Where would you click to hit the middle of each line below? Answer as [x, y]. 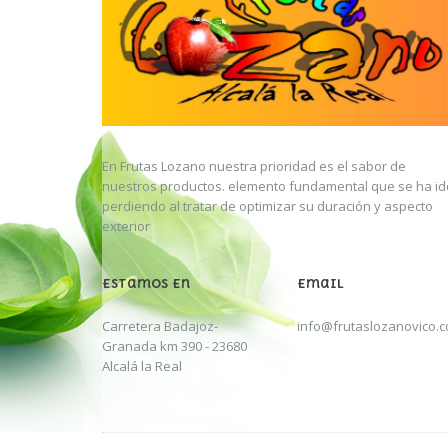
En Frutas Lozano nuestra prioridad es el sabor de [254, 165]
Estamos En [146, 284]
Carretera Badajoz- [160, 326]
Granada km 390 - [157, 346]
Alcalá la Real [142, 366]
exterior [126, 225]
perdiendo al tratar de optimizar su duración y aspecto [267, 205]
